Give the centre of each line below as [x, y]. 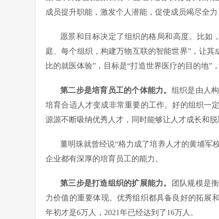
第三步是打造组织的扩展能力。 [116, 183]
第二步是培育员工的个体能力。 [116, 90]
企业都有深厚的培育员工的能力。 [104, 158]
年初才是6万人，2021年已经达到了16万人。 [122, 212]
